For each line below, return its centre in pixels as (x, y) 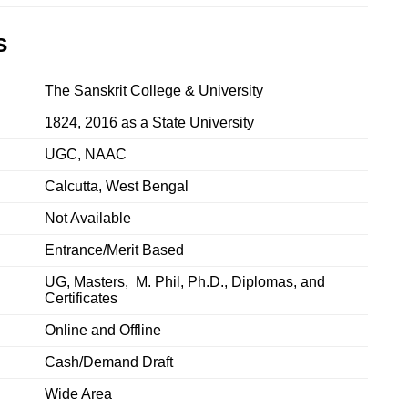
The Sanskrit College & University (154, 91)
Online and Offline (103, 331)
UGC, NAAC (86, 155)
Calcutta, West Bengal (117, 187)
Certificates (81, 299)
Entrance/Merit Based (114, 250)
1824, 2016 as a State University (149, 123)
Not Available (88, 219)
